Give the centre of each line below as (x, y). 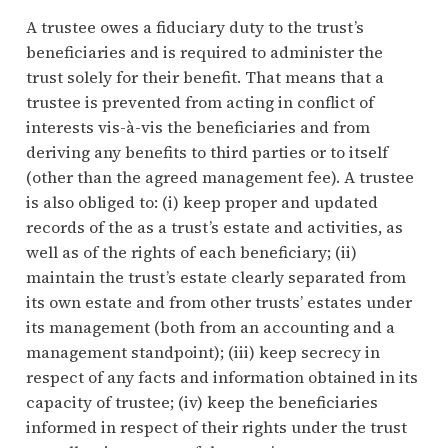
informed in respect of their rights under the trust (216, 427)
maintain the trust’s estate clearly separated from (215, 277)
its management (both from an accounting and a (210, 327)
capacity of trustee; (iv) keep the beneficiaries (201, 402)
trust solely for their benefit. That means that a (204, 77)
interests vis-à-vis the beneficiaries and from (197, 127)
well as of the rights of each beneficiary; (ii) (191, 252)
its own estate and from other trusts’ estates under (218, 302)
